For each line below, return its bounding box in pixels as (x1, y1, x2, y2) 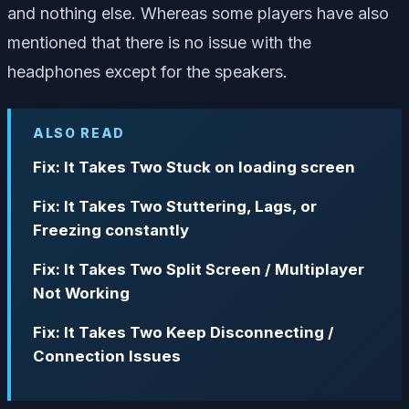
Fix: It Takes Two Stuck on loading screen (33, 158, 355, 177)
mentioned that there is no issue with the (7, 33, 311, 53)
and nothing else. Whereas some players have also (7, 4, 389, 24)
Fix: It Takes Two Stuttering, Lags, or (33, 197, 317, 216)
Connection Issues (33, 346, 181, 365)
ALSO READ (33, 125, 126, 142)
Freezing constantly (33, 221, 189, 240)
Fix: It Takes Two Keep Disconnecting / (33, 322, 334, 341)
